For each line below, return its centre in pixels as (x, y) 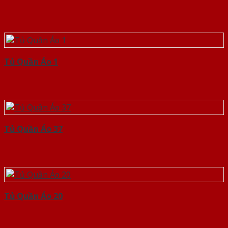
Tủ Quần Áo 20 (33, 196)
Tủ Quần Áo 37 (33, 129)
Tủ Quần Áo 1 (31, 62)
